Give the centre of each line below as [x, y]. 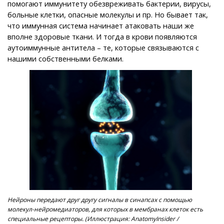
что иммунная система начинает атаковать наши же [101, 25]
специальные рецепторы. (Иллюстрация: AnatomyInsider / [93, 218]
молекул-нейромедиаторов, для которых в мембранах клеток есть [105, 209]
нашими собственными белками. [65, 58]
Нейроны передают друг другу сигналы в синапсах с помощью [100, 199]
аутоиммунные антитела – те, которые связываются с [103, 47]
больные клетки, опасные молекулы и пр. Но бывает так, [108, 14]
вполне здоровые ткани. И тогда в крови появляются [102, 36]
